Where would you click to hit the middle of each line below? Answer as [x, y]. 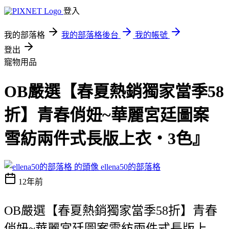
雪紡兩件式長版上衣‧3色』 [106, 139]
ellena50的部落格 [131, 167]
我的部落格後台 [90, 35]
